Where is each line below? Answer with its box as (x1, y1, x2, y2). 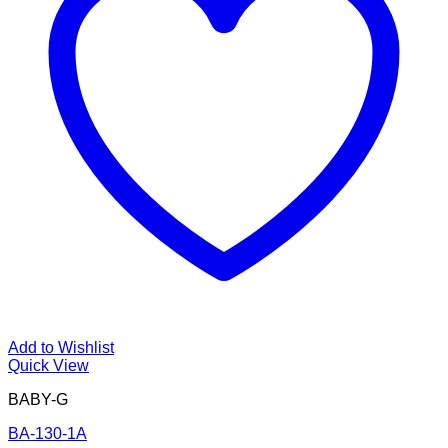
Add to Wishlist (8, 339, 114, 357)
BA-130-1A (8, 425, 87, 443)
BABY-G (8, 391, 68, 409)
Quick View (8, 357, 89, 375)
